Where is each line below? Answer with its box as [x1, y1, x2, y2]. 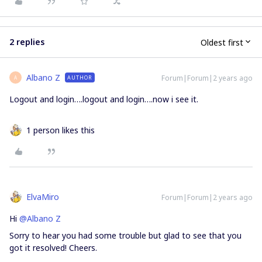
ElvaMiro [26, 191, 59, 202]
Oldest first [201, 36, 243, 48]
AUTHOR [67, 74, 92, 81]
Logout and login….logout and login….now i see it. [9, 94, 198, 105]
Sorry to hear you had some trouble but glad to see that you [9, 230, 242, 241]
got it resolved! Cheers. [9, 242, 97, 253]
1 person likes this [26, 125, 95, 136]
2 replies [9, 36, 44, 47]
